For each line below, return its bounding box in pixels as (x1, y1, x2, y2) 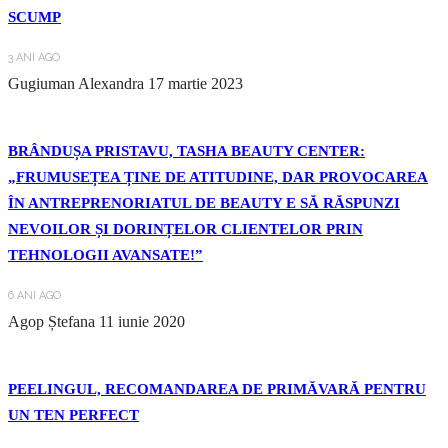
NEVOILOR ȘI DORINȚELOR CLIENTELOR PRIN (8, 220, 363, 237)
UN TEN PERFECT (8, 406, 139, 423)
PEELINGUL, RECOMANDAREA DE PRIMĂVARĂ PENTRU (8, 380, 426, 397)
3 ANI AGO (8, 50, 60, 64)
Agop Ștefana (8, 312, 95, 330)
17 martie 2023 (148, 74, 243, 92)
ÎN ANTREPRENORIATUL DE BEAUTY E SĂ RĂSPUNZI (8, 194, 400, 211)
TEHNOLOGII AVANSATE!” (8, 246, 203, 263)
